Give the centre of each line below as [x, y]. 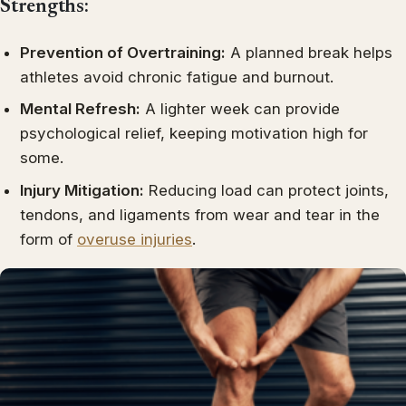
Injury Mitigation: [82, 190]
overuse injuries [135, 239]
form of [49, 239]
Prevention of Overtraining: [123, 52]
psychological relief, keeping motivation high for [194, 134]
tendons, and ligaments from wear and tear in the [200, 214]
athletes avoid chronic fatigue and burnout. [177, 77]
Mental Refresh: [81, 109]
